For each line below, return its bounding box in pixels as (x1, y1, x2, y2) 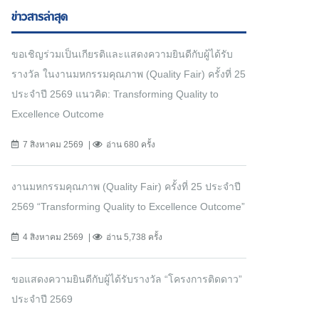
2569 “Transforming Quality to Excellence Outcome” (11, 201, 245, 213)
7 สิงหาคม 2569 (23, 140, 83, 150)
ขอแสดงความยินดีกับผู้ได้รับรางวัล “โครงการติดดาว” (11, 273, 242, 286)
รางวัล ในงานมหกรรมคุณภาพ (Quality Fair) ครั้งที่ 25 (11, 68, 246, 80)
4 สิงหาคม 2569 (23, 232, 83, 243)
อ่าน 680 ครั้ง (106, 140, 155, 150)
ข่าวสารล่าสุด (11, 9, 68, 27)
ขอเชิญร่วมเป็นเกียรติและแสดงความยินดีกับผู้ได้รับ (11, 48, 233, 61)
